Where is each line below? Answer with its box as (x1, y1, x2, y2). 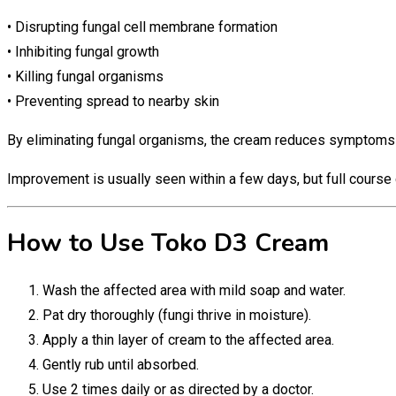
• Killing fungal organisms (7, 67, 164, 85)
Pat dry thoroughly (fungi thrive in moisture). (42, 307, 311, 324)
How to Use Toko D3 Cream (7, 226, 329, 261)
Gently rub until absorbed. (42, 356, 199, 374)
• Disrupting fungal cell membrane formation (7, 18, 278, 35)
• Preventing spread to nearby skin (7, 92, 219, 110)
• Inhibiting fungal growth (7, 42, 159, 60)
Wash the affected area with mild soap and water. (42, 282, 346, 300)
